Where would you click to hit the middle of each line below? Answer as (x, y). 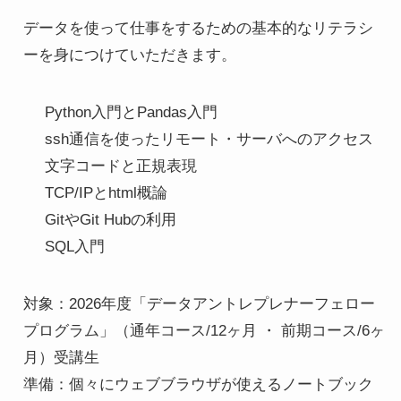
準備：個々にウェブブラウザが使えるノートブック (198, 384)
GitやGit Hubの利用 (111, 219)
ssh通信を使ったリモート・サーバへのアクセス (209, 139)
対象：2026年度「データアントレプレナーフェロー (199, 303)
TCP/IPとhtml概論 (107, 192)
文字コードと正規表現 (121, 166)
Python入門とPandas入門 (132, 112)
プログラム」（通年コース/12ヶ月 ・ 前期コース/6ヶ (204, 330)
